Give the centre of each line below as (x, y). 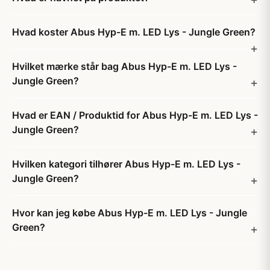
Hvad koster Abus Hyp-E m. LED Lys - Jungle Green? (134, 32)
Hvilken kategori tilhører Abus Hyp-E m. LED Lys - (126, 164)
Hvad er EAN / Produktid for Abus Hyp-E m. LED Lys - (135, 115)
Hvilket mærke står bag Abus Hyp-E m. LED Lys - (124, 66)
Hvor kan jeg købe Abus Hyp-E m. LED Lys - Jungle (130, 213)
